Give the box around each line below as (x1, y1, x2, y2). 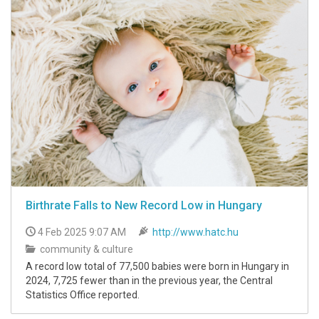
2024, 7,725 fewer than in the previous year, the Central (26, 275, 273, 287)
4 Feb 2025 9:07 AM (38, 226, 126, 239)
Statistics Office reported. (26, 289, 140, 301)
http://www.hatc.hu (152, 226, 239, 239)
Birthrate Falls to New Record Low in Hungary (26, 199, 262, 213)
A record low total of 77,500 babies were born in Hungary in (26, 261, 289, 273)
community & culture (38, 244, 133, 256)
